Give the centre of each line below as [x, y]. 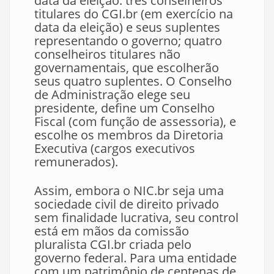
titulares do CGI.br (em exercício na [134, 14]
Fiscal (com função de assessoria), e [135, 121]
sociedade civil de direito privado [127, 204]
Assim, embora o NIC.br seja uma [129, 191]
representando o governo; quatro [128, 41]
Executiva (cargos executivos [115, 148]
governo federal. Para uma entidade [135, 258]
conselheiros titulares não [107, 54]
